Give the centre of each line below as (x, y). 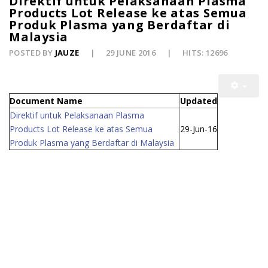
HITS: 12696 (205, 53)
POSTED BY (32, 53)
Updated (199, 101)
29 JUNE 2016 (132, 53)
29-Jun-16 (199, 129)
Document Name (46, 101)
